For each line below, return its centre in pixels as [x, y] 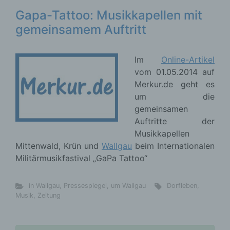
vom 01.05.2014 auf [175, 72]
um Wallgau [128, 186]
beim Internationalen [173, 146]
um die [175, 97]
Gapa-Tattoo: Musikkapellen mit [109, 15]
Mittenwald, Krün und [59, 146]
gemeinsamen [161, 109]
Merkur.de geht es [175, 84]
